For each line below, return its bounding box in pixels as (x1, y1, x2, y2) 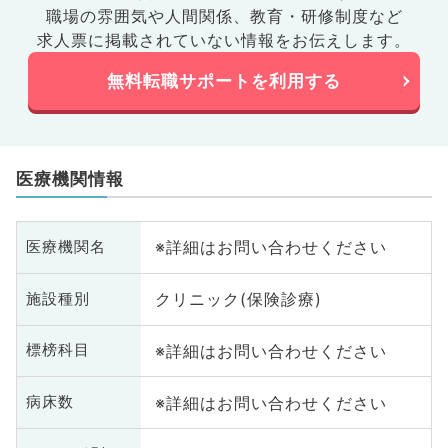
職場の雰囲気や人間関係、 (45, 6, 250, 27)
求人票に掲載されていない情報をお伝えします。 (37, 30, 411, 51)
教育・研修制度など (249, 6, 403, 27)
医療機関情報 (15, 169, 124, 190)
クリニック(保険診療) (154, 289, 322, 310)
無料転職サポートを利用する (107, 70, 341, 91)
